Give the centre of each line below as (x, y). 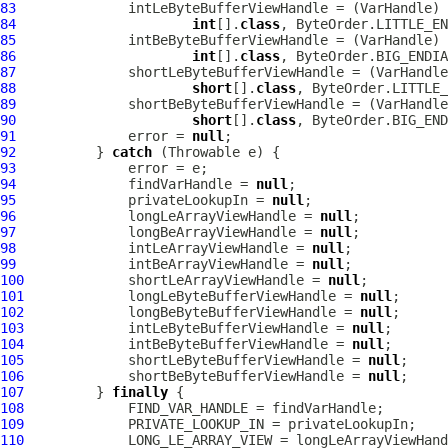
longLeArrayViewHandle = (168, 216)
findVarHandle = (136, 184)
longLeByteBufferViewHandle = (192, 296)
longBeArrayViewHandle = (168, 232)
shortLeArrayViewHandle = (176, 280)
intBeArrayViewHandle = (164, 264)
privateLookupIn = (144, 200)
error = (104, 136)
